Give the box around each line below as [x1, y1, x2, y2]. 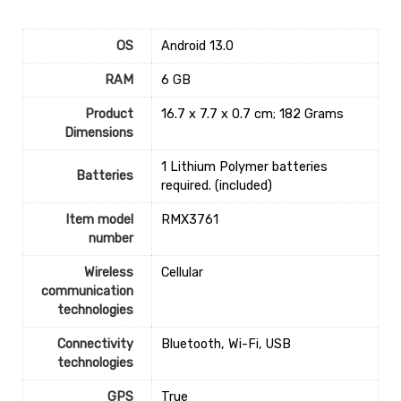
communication [40, 284, 133, 300]
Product [84, 107, 133, 123]
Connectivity [56, 337, 133, 353]
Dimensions [64, 125, 133, 141]
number [88, 231, 133, 247]
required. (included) [160, 178, 272, 194]
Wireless [83, 265, 133, 281]
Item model [64, 212, 133, 228]
